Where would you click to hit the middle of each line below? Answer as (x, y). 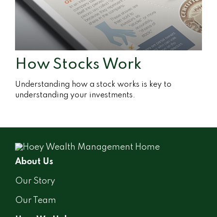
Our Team (36, 200)
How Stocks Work (78, 64)
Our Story (35, 181)
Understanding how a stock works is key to (93, 85)
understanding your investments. (75, 95)
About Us (34, 162)
